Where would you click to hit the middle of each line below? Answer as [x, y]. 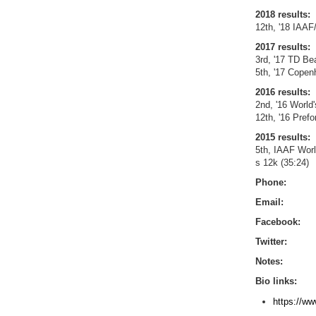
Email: [269, 202]
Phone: [271, 182]
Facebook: [278, 221]
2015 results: [283, 137]
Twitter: [271, 241]
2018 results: [283, 14]
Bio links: [276, 281]
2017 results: [283, 47]
